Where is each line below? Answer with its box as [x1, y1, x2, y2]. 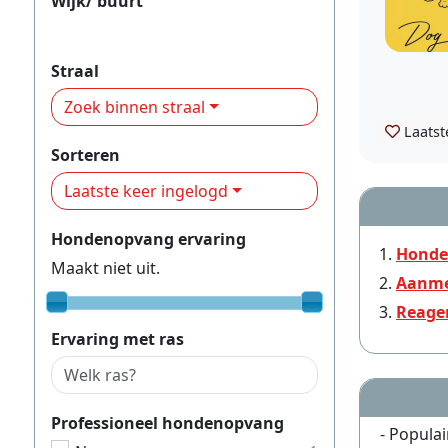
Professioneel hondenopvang [51, 411, 284, 434]
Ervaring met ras [51, 327, 184, 350]
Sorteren [51, 143, 120, 166]
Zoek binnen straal [64, 95, 205, 118]
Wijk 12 [51, 18, 105, 41]
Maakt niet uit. [51, 256, 160, 279]
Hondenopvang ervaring [51, 227, 246, 250]
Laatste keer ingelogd [64, 179, 228, 202]
